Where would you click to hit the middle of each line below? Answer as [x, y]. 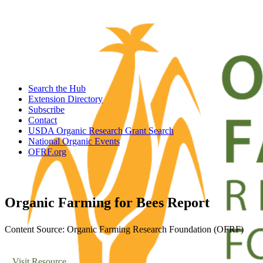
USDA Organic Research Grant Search [101, 131]
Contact [43, 120]
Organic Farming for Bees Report [107, 203]
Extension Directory [65, 99]
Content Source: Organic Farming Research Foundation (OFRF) [124, 229]
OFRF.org [47, 152]
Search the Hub [57, 88]
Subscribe [46, 109]
